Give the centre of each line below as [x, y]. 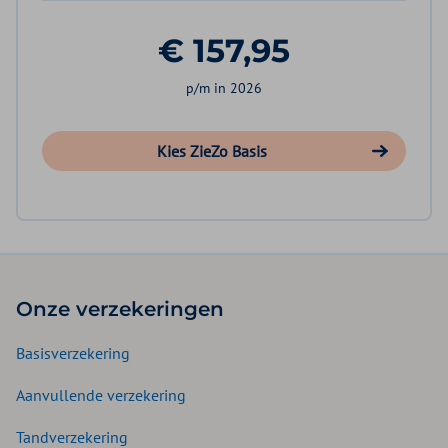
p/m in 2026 [224, 88]
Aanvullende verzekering [101, 395]
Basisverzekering [73, 353]
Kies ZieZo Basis [212, 151]
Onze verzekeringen [120, 309]
